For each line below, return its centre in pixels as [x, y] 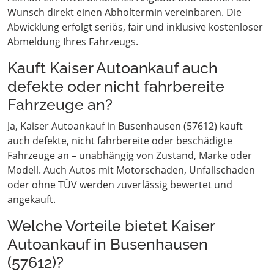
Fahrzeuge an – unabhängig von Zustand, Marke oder [130, 156]
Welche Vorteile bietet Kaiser [111, 226]
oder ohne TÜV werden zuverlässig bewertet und [120, 185]
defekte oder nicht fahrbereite [116, 87]
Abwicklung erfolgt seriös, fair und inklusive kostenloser [135, 27]
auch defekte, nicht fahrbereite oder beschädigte [120, 141]
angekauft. [31, 200]
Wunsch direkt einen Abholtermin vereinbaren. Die [124, 13]
